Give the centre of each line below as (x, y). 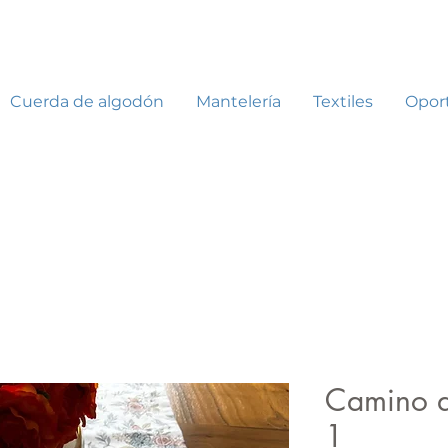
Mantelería (238, 102)
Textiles (342, 102)
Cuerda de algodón (86, 102)
